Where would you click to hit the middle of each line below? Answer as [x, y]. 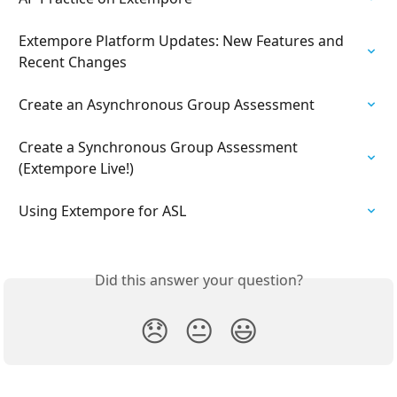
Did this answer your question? [198, 280]
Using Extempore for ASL [102, 210]
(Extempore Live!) [76, 168]
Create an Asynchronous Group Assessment [167, 104]
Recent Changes [73, 62]
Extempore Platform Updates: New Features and [183, 40]
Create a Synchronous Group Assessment [160, 147]
